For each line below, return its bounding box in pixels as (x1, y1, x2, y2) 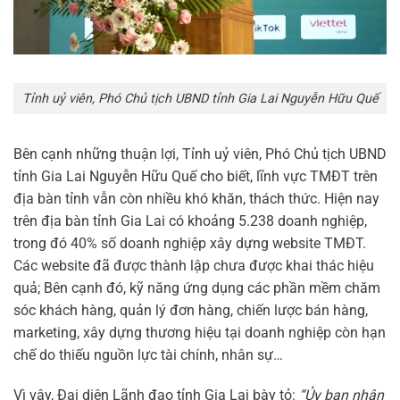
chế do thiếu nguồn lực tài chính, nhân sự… (13, 346, 283, 363)
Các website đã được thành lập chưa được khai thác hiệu (13, 256, 374, 274)
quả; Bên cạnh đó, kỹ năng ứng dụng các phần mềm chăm (13, 279, 380, 296)
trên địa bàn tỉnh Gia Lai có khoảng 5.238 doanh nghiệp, (13, 212, 367, 229)
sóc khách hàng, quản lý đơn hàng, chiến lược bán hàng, (13, 301, 368, 319)
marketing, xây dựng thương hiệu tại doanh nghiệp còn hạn (13, 323, 386, 341)
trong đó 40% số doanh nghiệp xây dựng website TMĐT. (13, 234, 366, 252)
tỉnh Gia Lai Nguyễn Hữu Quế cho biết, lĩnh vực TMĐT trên (13, 167, 378, 185)
